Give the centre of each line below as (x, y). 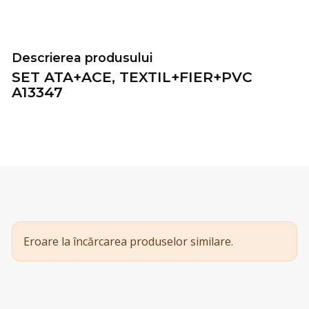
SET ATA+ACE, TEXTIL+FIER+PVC (132, 77)
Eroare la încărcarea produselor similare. (128, 241)
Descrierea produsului (82, 57)
